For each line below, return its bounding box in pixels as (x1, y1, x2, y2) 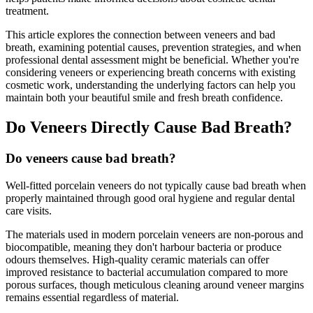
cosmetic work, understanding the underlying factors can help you (6, 79, 296, 91)
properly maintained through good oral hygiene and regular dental (6, 191, 295, 204)
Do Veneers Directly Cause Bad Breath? (6, 117, 292, 136)
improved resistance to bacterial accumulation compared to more (6, 265, 288, 278)
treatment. (6, 5, 49, 17)
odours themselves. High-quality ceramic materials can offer (6, 253, 269, 265)
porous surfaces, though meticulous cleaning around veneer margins (6, 278, 304, 291)
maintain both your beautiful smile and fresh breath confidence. (6, 92, 283, 103)
